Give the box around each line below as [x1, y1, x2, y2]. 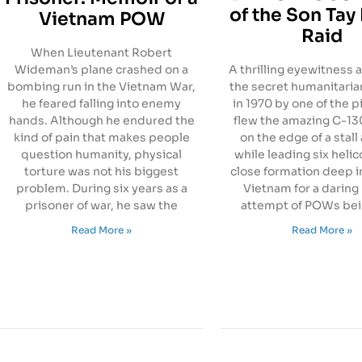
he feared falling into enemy [22, 95, 182, 111]
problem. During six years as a [15, 180, 187, 196]
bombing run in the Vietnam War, [7, 78, 196, 94]
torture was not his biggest [24, 163, 179, 179]
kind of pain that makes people [13, 129, 190, 145]
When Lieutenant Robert [31, 44, 173, 60]
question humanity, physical [21, 146, 183, 162]
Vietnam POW [38, 7, 165, 30]
